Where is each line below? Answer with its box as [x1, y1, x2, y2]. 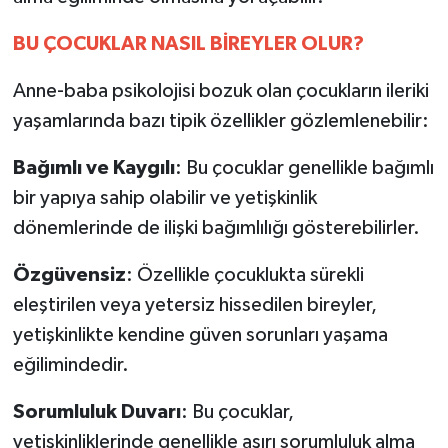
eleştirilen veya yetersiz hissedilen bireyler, [12, 294, 377, 315]
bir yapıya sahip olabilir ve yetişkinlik [12, 187, 317, 208]
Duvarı [120, 401, 181, 422]
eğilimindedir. [12, 354, 129, 375]
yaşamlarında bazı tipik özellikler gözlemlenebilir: [12, 110, 429, 131]
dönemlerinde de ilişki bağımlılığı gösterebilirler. [12, 217, 420, 238]
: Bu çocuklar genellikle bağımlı [174, 157, 434, 178]
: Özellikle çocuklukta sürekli [125, 264, 364, 285]
